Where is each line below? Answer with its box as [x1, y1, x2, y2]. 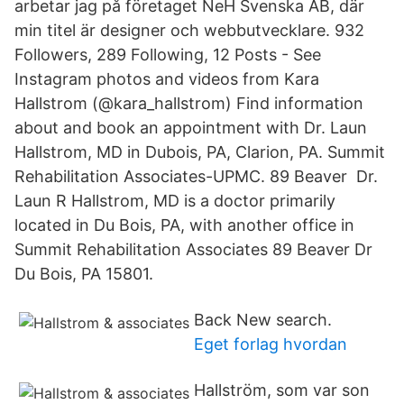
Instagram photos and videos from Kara [14, 69, 319, 88]
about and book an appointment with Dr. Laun [14, 118, 367, 137]
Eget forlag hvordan [194, 335, 347, 353]
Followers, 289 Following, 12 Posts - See [14, 45, 321, 64]
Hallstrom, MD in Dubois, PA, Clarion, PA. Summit [14, 142, 385, 161]
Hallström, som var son [194, 381, 370, 399]
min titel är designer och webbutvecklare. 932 [14, 21, 364, 40]
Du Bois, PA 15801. [14, 264, 153, 283]
